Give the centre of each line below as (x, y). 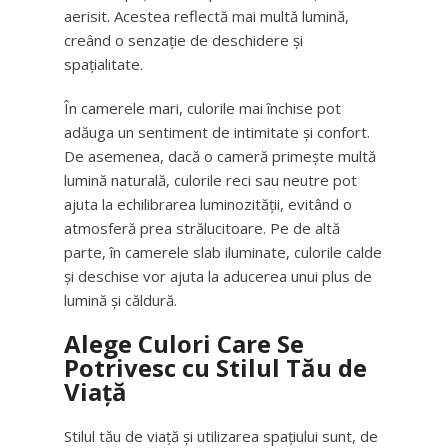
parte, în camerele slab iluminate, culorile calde (223, 252)
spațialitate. (103, 64)
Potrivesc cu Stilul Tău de (215, 367)
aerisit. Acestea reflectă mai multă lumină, (206, 16)
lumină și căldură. (120, 300)
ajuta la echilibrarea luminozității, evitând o (208, 204)
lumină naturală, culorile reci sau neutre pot (210, 180)
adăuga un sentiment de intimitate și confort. (217, 132)
